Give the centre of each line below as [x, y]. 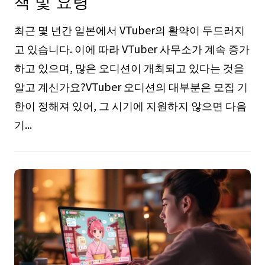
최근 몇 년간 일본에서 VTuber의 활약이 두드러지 [129, 29]
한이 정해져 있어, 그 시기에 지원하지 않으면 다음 [130, 105]
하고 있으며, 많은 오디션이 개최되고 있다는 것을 [129, 67]
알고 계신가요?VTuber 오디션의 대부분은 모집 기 [131, 86]
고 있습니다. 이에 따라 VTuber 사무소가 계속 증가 [132, 48]
